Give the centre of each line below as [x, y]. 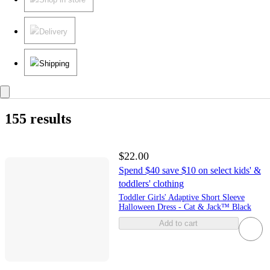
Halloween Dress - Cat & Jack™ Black [185, 207]
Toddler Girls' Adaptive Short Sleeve [181, 197]
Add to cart [179, 223]
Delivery [53, 31]
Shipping [54, 63]
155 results [38, 118]
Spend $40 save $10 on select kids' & [190, 170]
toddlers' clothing [151, 183]
